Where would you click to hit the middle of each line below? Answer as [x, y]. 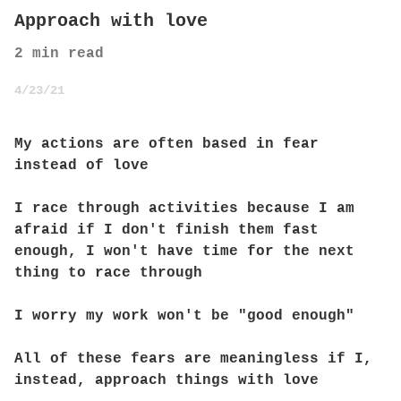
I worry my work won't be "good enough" [184, 316]
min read [64, 54]
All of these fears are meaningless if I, [193, 359]
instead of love [81, 166]
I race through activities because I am [184, 209]
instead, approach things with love [166, 380]
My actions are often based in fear [166, 144]
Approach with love [111, 21]
